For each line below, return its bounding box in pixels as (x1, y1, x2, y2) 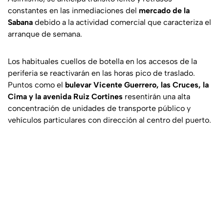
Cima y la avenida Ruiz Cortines (8, 92, 123, 102)
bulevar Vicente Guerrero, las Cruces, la (65, 80, 209, 90)
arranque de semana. (8, 29, 82, 39)
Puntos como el (8, 80, 65, 90)
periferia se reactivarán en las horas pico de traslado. (8, 68, 195, 78)
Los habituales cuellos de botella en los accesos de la (8, 57, 197, 66)
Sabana (8, 18, 33, 27)
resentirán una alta (123, 92, 190, 102)
